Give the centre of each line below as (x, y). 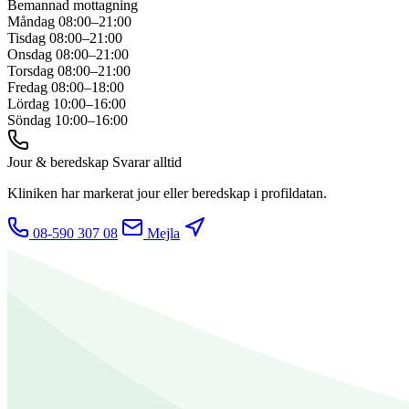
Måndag (31, 22)
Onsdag (30, 55)
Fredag (27, 88)
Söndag (29, 121)
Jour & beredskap (58, 163)
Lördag (28, 104)
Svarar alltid (147, 163)
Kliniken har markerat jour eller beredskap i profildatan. (167, 194)
